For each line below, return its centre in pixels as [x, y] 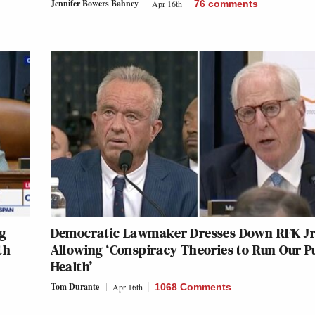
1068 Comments [193, 287]
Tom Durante [75, 287]
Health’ [71, 267]
